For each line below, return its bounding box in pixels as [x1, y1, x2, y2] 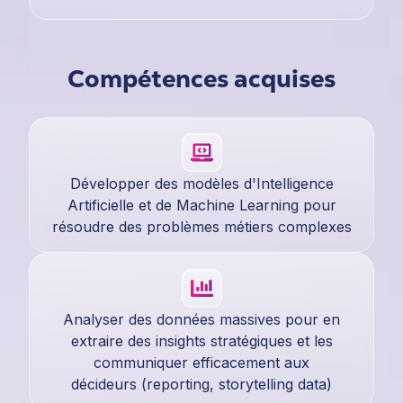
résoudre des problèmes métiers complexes [51, 218, 352, 237]
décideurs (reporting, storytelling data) [71, 375, 332, 394]
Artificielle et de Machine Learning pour [67, 196, 336, 215]
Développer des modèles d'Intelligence [69, 175, 334, 193]
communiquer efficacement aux [94, 354, 309, 372]
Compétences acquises [67, 63, 336, 95]
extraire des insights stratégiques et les [70, 332, 333, 351]
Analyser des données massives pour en [63, 310, 340, 329]
